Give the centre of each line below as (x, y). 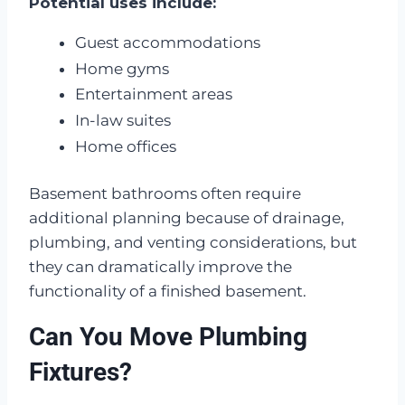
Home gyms (122, 68)
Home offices (126, 146)
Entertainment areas (154, 94)
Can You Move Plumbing (168, 337)
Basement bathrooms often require (165, 194)
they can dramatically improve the (160, 267)
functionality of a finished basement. (168, 292)
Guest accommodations (168, 43)
